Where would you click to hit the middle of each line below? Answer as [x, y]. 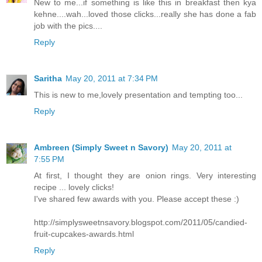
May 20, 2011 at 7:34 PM [112, 78]
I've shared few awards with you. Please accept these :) [137, 199]
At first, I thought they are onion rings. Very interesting [145, 175]
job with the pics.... [68, 25]
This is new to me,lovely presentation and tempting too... [138, 94]
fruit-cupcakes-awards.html [84, 234]
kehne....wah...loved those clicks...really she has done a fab [145, 14]
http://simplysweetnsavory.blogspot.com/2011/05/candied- [141, 222]
